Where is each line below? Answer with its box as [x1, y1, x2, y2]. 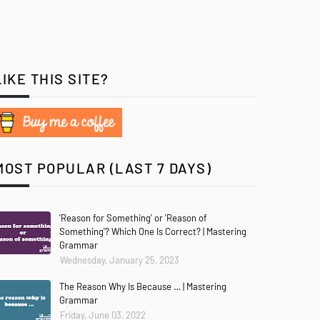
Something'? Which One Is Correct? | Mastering [59, 226, 246, 237]
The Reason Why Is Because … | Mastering [59, 281, 226, 292]
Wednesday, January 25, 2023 [60, 254, 179, 266]
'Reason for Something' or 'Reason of [59, 212, 207, 224]
